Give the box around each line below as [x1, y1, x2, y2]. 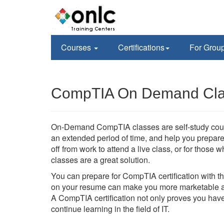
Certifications [118, 41, 164, 53]
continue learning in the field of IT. [51, 203, 169, 214]
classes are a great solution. [51, 154, 150, 165]
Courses [61, 41, 93, 53]
